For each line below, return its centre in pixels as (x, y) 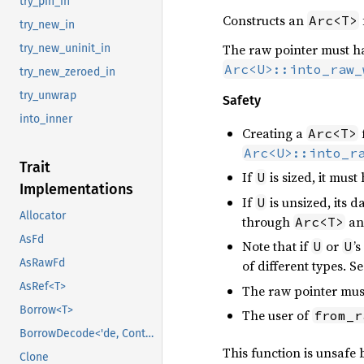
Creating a (274, 133)
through (267, 221)
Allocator (43, 216)
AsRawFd (42, 263)
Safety (241, 100)
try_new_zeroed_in (67, 72)
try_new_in (47, 25)
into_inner (46, 119)
